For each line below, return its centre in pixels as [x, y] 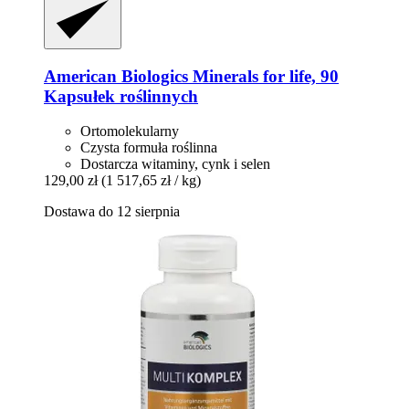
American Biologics [116, 76]
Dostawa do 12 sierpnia [112, 212]
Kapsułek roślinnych [121, 96]
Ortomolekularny [130, 131]
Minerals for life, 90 [263, 76]
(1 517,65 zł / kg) [151, 181]
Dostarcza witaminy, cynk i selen [175, 164]
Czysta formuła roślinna [149, 148]
